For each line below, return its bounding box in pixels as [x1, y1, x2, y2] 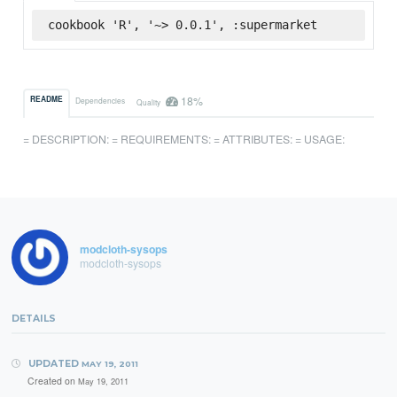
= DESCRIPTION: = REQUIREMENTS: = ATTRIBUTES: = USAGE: [23, 130, 346, 147]
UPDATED [25, 357, 82, 370]
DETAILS [12, 312, 57, 324]
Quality [136, 96, 162, 107]
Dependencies [75, 94, 126, 105]
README [30, 94, 64, 105]
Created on [27, 374, 78, 388]
